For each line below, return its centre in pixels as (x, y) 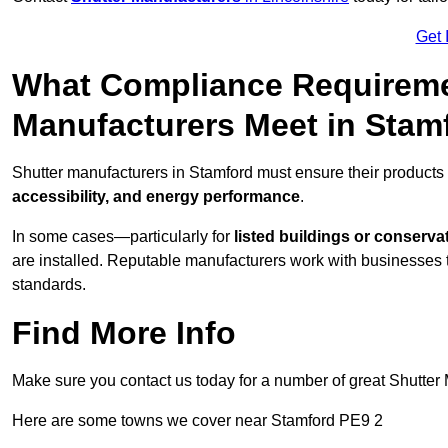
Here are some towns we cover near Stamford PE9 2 (197, 421)
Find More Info (124, 333)
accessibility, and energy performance (156, 197)
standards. (49, 285)
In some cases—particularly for (123, 237)
